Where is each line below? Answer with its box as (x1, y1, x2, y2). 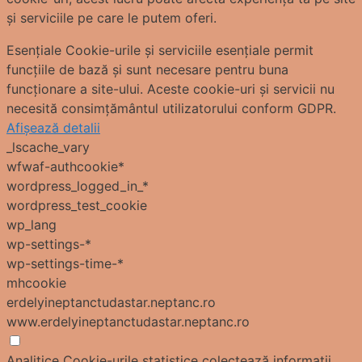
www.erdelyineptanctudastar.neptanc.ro (6, 313, 250, 330)
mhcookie (6, 274, 66, 291)
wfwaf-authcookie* (6, 158, 124, 175)
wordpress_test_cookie (6, 196, 147, 213)
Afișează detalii (6, 119, 100, 136)
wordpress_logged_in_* (6, 177, 149, 194)
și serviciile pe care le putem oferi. (6, 9, 217, 26)
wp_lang (6, 216, 57, 233)
